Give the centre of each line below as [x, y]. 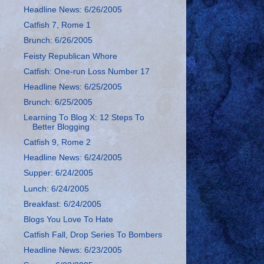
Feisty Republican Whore [70, 56]
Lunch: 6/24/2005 [56, 189]
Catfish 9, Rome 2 [57, 143]
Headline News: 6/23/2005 [72, 250]
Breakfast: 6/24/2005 [62, 204]
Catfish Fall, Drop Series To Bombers [93, 235]
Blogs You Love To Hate [68, 219]
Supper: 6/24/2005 [58, 173]
